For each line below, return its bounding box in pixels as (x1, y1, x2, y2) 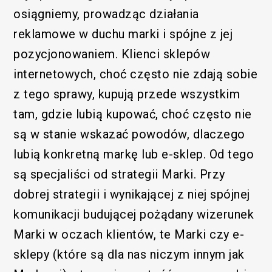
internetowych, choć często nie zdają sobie (13, 66, 258, 81)
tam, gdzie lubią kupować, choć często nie (13, 106, 252, 121)
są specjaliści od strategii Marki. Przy (13, 166, 225, 182)
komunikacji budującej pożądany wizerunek (13, 206, 254, 222)
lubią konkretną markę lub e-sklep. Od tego (13, 146, 254, 161)
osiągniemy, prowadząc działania (13, 6, 199, 21)
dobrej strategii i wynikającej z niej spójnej (13, 186, 250, 202)
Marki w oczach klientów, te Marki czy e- (13, 226, 245, 242)
